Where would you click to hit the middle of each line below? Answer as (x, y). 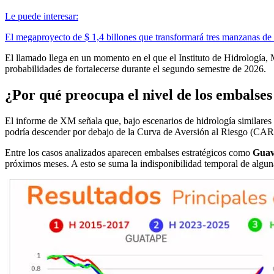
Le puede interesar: (42, 16)
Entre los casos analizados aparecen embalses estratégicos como (129, 152)
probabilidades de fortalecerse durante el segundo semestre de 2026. (135, 68)
